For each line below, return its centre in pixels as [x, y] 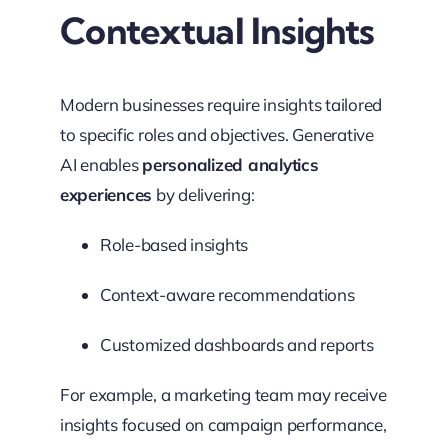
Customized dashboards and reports [236, 344]
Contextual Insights [217, 30]
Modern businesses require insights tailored [221, 104]
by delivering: [203, 194]
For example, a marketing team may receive [223, 394]
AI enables [101, 164]
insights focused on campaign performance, [223, 424]
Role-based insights [174, 244]
